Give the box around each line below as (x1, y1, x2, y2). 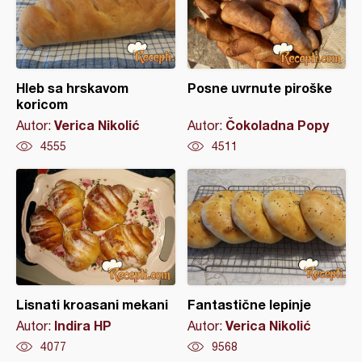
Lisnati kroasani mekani (16, 297, 168, 312)
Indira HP (54, 318, 112, 333)
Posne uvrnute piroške (187, 80, 332, 95)
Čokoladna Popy (225, 117, 329, 133)
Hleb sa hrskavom (16, 80, 128, 95)
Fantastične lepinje (187, 297, 311, 312)
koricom (16, 96, 68, 112)
